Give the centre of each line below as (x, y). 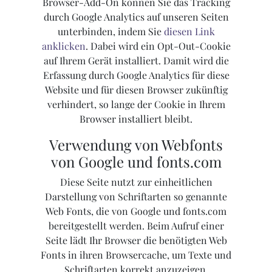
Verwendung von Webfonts (136, 145)
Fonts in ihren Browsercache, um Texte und (136, 255)
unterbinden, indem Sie (110, 32)
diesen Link (189, 32)
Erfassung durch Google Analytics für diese (136, 75)
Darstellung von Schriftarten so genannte (136, 197)
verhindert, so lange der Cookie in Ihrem (136, 104)
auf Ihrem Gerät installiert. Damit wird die (136, 61)
